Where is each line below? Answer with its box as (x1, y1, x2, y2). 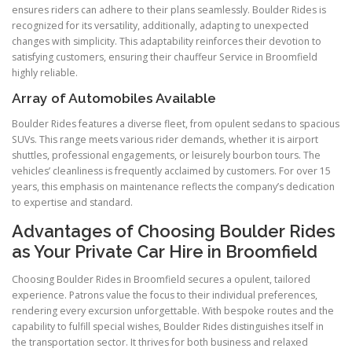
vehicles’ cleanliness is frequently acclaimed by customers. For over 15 (12, 164, 331, 178)
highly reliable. (12, 65, 78, 79)
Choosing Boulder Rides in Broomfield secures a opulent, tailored (12, 273, 310, 287)
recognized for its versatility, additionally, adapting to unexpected (12, 18, 309, 32)
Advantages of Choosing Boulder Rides (12, 221, 335, 242)
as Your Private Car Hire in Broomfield (12, 241, 317, 262)
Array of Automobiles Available (12, 90, 216, 106)
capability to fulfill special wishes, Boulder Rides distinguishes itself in (12, 320, 324, 334)
